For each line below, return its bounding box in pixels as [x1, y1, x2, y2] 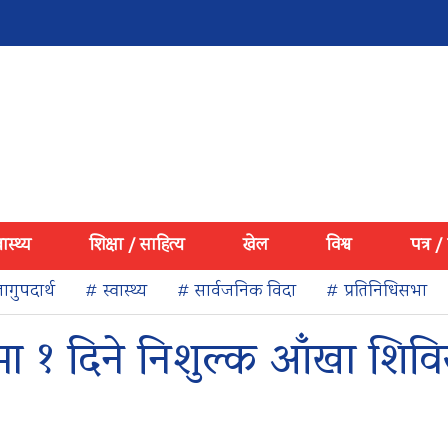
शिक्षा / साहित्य [89, 233, 185, 259]
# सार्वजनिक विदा [177, 279, 296, 305]
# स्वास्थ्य [85, 279, 147, 305]
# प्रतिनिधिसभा [326, 279, 427, 305]
